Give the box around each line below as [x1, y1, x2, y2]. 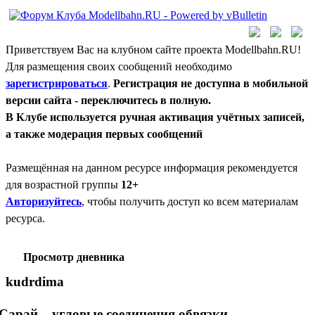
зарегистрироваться [6, 77, 108, 89]
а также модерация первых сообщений [6, 128, 202, 140]
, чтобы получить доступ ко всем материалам [82, 195, 298, 207]
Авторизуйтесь [6, 195, 82, 207]
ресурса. [6, 212, 45, 224]
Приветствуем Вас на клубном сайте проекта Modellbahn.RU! [6, 44, 301, 56]
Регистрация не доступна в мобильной [113, 77, 308, 89]
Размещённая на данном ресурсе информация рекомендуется [6, 162, 297, 174]
